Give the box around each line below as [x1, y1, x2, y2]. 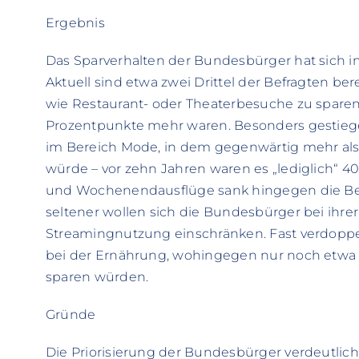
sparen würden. [45, 269, 149, 285]
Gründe [45, 307, 96, 323]
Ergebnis [45, 15, 105, 31]
